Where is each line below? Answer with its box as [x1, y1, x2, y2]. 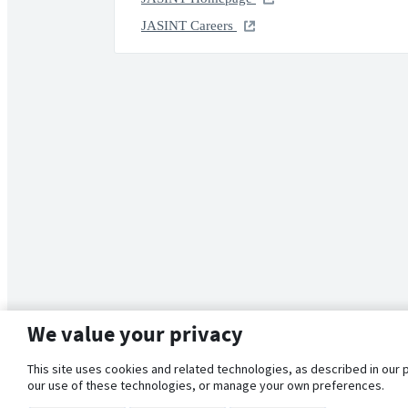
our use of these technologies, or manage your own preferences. [27, 377, 384, 393]
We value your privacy [27, 320, 243, 348]
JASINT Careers [141, 18, 237, 33]
